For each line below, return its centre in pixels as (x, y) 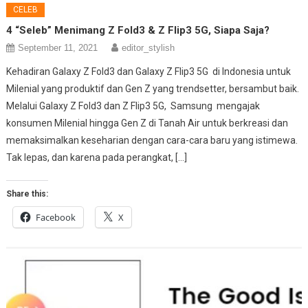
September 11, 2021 (58, 47)
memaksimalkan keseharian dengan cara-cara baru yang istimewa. (152, 140)
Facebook (56, 217)
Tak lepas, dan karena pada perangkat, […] (97, 157)
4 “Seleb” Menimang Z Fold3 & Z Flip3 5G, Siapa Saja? (138, 30)
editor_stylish (148, 47)
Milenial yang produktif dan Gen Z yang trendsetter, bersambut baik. (153, 88)
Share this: (27, 194)
